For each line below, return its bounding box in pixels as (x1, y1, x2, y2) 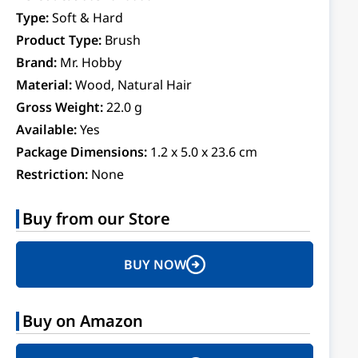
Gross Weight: (16, 98, 103, 116)
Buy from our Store (22, 208, 170, 229)
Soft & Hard (52, 9, 123, 26)
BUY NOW (124, 256, 186, 273)
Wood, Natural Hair (75, 76, 192, 93)
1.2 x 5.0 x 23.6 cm (150, 143, 257, 161)
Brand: (16, 54, 57, 71)
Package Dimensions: (16, 143, 147, 161)
